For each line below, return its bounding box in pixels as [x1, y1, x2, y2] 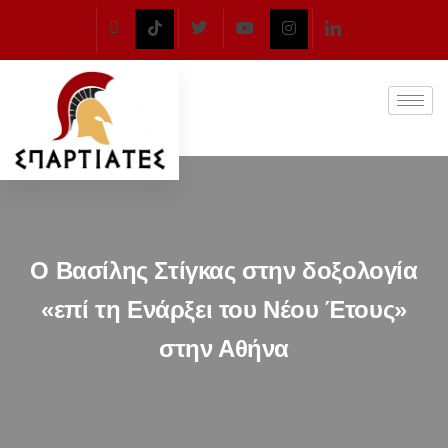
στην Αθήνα [159, 334, 289, 362]
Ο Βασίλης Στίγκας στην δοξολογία [30, 256, 418, 284]
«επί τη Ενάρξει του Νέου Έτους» [41, 295, 407, 323]
